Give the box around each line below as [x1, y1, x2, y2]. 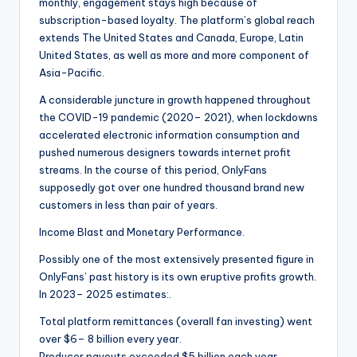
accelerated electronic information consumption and [39, 128, 300, 142]
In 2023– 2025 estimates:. [39, 288, 171, 301]
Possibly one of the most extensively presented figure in [39, 253, 314, 266]
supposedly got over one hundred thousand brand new [39, 181, 304, 194]
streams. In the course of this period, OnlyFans [39, 163, 267, 177]
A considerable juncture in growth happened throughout [39, 93, 311, 107]
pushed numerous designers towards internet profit [39, 146, 291, 159]
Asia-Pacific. [39, 66, 104, 80]
